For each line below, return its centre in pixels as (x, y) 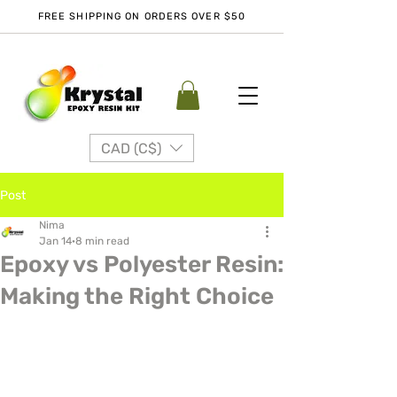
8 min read (102, 241)
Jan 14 (55, 241)
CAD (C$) (131, 148)
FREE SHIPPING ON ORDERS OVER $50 (142, 16)
